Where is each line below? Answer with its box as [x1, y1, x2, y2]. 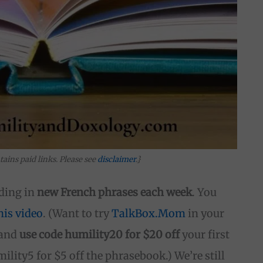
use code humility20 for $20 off [19, 228, 183, 242]
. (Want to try [43, 207, 112, 221]
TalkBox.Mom [112, 207, 186, 221]
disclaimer [97, 154, 136, 164]
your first [182, 228, 230, 242]
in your [186, 207, 225, 221]
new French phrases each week [37, 186, 193, 200]
